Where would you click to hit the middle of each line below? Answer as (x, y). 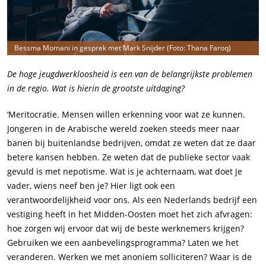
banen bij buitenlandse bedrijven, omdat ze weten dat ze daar (132, 143)
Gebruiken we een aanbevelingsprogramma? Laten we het (123, 243)
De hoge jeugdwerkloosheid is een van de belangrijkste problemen (130, 74)
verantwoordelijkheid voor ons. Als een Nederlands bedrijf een (132, 200)
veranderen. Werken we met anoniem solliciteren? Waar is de (129, 257)
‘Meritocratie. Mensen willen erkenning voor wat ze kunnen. (126, 115)
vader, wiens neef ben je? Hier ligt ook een (91, 186)
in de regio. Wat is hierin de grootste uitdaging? (96, 88)
